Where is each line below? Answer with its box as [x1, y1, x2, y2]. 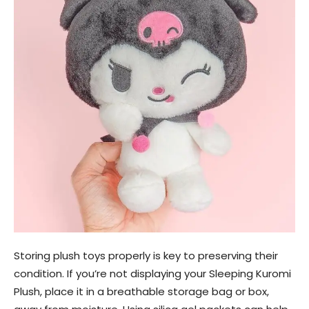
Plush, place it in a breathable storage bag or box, [14, 284, 269, 299]
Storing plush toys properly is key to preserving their [14, 248, 278, 263]
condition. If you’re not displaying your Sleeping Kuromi [14, 266, 291, 281]
